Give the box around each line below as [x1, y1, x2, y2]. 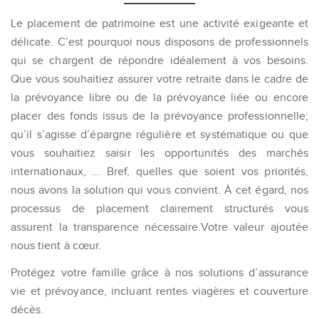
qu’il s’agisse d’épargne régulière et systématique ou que [11, 127, 308, 140]
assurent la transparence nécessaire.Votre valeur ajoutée [11, 220, 308, 233]
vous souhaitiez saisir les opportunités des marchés [11, 146, 308, 159]
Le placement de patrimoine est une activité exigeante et [11, 16, 308, 29]
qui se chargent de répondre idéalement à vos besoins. [11, 53, 308, 66]
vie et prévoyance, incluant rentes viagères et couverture [11, 285, 308, 298]
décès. [11, 303, 44, 316]
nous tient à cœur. [11, 239, 101, 251]
